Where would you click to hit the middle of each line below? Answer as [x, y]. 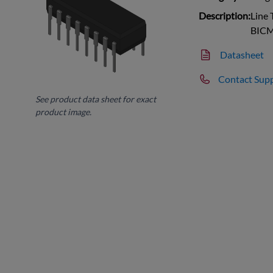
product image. [64, 112]
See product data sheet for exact [96, 99]
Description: [225, 15]
